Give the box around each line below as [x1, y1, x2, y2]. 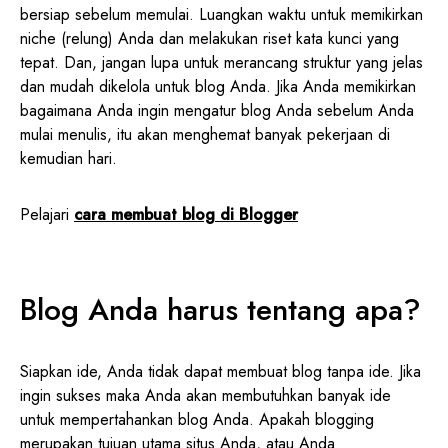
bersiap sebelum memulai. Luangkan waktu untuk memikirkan [20, 2, 423, 26]
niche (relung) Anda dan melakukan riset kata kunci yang [20, 26, 399, 50]
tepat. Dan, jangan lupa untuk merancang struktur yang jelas [20, 50, 423, 74]
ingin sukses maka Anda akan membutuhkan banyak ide [20, 383, 391, 407]
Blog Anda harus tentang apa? [20, 287, 421, 331]
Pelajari [20, 202, 74, 226]
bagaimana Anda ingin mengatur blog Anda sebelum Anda [20, 98, 414, 122]
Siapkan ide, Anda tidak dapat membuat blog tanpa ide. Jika [20, 359, 421, 383]
